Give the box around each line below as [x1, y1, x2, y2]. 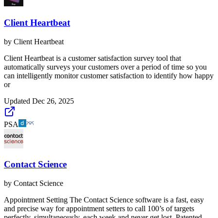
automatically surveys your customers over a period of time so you [4, 62, 207, 71]
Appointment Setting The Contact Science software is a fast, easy [4, 196, 204, 204]
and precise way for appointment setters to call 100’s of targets [4, 204, 194, 213]
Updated [4, 96, 32, 105]
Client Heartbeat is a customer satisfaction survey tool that [4, 54, 181, 62]
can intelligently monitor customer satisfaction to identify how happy [4, 71, 214, 80]
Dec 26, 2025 [32, 96, 74, 105]
